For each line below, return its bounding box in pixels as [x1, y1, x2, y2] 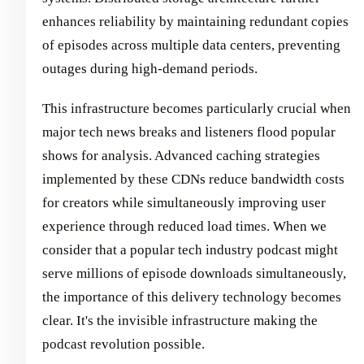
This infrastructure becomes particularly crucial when [42, 100, 351, 116]
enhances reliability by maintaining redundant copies [42, 13, 349, 29]
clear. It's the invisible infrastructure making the [42, 312, 318, 328]
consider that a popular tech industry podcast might [42, 241, 338, 258]
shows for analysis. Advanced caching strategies [42, 147, 320, 163]
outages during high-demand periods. [42, 60, 258, 76]
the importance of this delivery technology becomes [42, 288, 341, 305]
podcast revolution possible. [42, 336, 205, 352]
